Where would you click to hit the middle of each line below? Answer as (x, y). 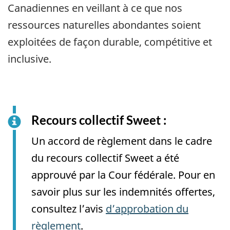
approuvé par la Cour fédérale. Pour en (123, 175)
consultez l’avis (69, 209)
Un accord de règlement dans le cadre (122, 141)
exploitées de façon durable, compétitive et (110, 42)
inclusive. (30, 59)
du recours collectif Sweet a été (105, 158)
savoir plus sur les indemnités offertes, (123, 192)
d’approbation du (147, 209)
